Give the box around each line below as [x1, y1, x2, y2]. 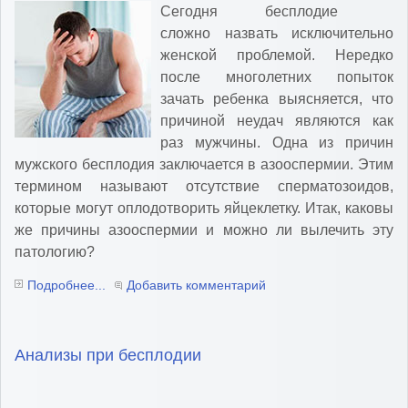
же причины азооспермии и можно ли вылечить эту [15, 222, 393, 239]
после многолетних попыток [160, 69, 393, 86]
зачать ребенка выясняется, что [160, 91, 393, 107]
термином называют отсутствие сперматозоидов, [15, 178, 393, 195]
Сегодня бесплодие [160, 4, 338, 20]
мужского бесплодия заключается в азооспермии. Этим [15, 157, 393, 173]
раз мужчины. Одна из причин [160, 135, 393, 151]
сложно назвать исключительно [160, 25, 393, 42]
